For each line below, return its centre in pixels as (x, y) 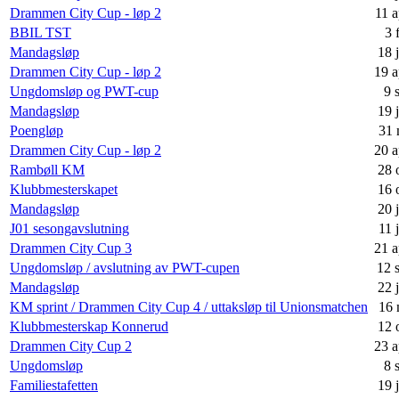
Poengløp (37, 131)
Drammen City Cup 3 (71, 248)
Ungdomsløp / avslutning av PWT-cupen (125, 268)
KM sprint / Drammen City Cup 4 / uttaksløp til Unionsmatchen (189, 307)
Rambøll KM (47, 170)
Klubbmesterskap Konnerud (89, 327)
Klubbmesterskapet (64, 190)
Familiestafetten (54, 386)
